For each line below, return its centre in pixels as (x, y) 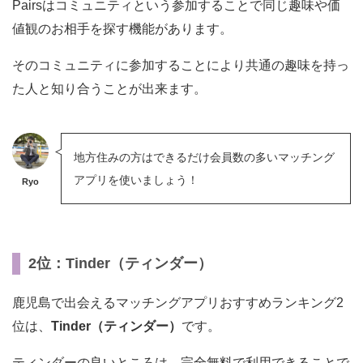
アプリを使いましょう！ (136, 179)
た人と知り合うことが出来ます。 (109, 88)
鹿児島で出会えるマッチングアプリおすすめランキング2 (178, 302)
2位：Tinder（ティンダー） (120, 263)
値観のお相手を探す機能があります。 (122, 28)
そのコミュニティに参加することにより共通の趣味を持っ (181, 65)
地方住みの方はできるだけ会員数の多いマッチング (204, 157)
